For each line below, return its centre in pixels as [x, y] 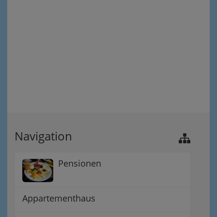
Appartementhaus [59, 198]
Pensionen [80, 163]
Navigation [43, 136]
